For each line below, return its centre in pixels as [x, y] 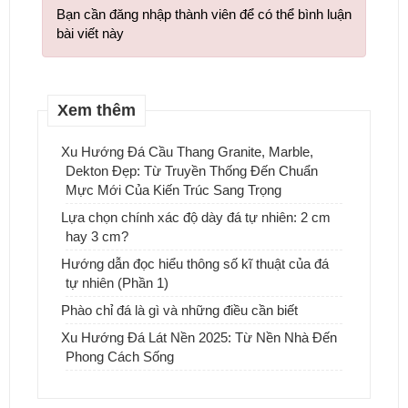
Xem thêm [97, 111]
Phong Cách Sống [120, 357]
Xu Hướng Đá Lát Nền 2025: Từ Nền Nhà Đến [199, 338]
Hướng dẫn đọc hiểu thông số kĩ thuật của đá [195, 264]
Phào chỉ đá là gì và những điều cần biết [179, 311]
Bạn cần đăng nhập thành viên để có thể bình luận [204, 15]
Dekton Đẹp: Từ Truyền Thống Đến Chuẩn [192, 171]
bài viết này [90, 34]
